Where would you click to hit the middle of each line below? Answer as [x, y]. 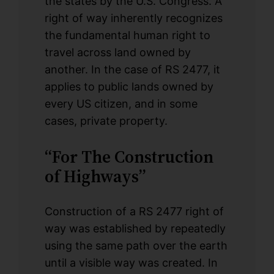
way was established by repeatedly [135, 228]
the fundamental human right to [127, 35]
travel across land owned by [117, 52]
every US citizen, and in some [121, 103]
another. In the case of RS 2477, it [132, 69]
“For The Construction [129, 156]
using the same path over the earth [136, 245]
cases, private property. [106, 120]
